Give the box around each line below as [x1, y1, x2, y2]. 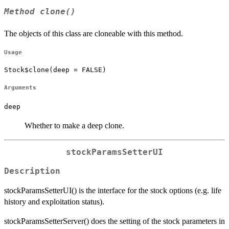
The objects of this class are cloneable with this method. [4, 29, 183, 38]
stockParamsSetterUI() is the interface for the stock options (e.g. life [4, 186, 221, 195]
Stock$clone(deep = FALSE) [4, 65, 106, 74]
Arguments [4, 84, 36, 91]
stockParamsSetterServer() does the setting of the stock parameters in [4, 216, 225, 225]
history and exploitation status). [4, 197, 104, 206]
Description [4, 166, 60, 176]
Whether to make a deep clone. [25, 121, 124, 130]
